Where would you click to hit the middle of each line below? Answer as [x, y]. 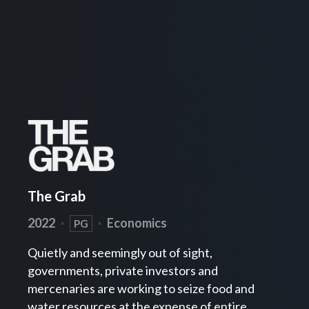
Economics [136, 223]
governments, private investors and [123, 271]
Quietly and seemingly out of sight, [120, 253]
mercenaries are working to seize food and [141, 289]
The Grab [57, 196]
